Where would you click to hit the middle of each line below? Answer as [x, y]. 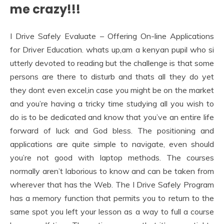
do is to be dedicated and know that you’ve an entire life [112, 117]
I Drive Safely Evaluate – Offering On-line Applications [112, 36]
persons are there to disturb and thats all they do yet [112, 76]
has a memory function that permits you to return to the [112, 198]
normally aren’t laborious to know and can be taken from [112, 171]
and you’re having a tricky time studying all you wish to [112, 103]
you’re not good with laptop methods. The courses [112, 157]
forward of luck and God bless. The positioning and [112, 130]
